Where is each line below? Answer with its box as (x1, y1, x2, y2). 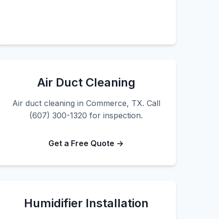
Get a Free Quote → (48, 138, 124, 148)
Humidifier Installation (23, 196, 149, 210)
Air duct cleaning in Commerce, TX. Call (12, 98, 160, 108)
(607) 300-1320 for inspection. (29, 110, 143, 120)
